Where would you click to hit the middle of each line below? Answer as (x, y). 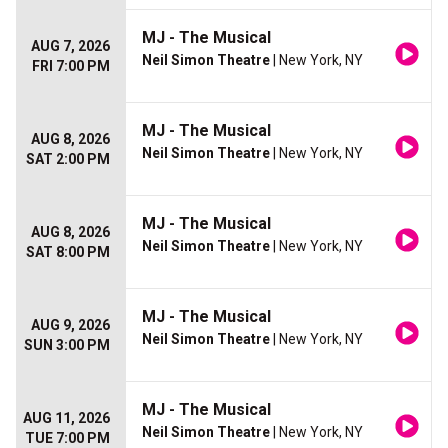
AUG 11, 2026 (66, 418)
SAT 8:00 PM (68, 252)
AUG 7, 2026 (70, 46)
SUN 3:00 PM (67, 345)
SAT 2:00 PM (68, 159)
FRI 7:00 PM (71, 66)
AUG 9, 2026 (70, 325)
